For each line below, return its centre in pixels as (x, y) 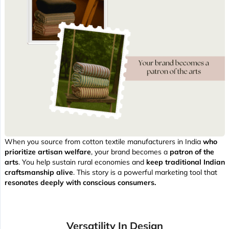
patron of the (192, 152)
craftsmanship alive (39, 173)
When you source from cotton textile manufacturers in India (104, 142)
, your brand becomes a (130, 152)
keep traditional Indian (186, 162)
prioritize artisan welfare (48, 152)
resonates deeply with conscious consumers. (80, 183)
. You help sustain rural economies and (82, 162)
